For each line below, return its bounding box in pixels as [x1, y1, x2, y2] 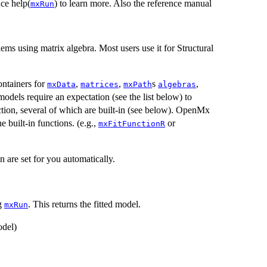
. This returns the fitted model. [28, 198, 141, 209]
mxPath [123, 79, 152, 89]
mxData [47, 79, 76, 89]
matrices [80, 79, 119, 89]
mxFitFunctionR [98, 119, 165, 128]
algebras [158, 79, 196, 89]
